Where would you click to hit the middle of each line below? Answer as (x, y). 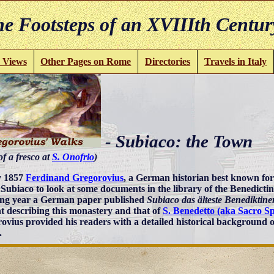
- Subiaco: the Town (177, 141)
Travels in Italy (235, 61)
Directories (168, 61)
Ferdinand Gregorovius (75, 177)
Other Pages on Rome (86, 61)
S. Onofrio (73, 157)
